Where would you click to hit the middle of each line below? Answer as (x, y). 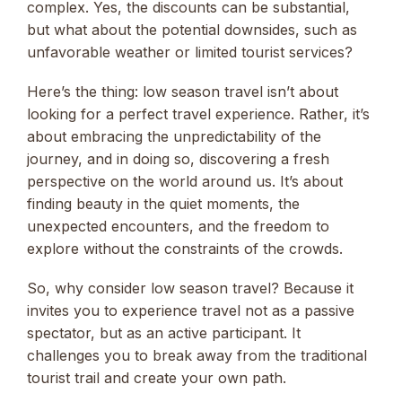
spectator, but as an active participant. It (164, 333)
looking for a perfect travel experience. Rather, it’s (198, 114)
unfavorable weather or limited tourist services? (190, 52)
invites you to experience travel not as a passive (191, 310)
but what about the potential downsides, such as (192, 29)
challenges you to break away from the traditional (197, 355)
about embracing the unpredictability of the (174, 136)
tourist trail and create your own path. (157, 378)
